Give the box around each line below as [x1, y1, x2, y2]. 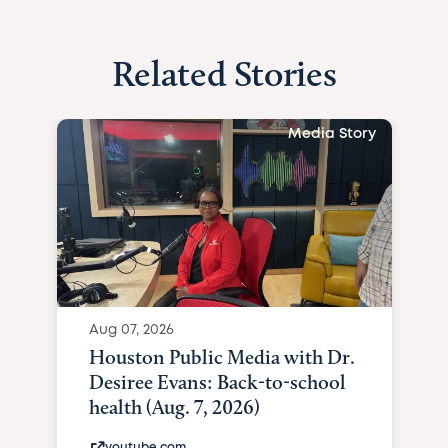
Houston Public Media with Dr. [88, 345, 355, 369]
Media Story [287, 128, 376, 141]
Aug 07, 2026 [88, 324, 174, 336]
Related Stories [111, 51, 337, 96]
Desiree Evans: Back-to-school [88, 370, 346, 394]
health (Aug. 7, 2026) [88, 395, 260, 419]
